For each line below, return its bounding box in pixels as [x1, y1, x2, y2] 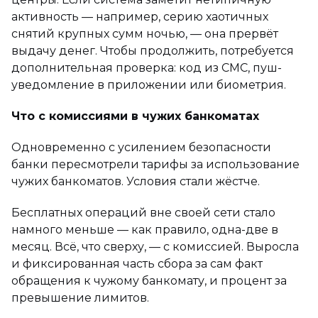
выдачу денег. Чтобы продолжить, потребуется [11, 43, 294, 57]
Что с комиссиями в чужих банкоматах [11, 109, 259, 123]
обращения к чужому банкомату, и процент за [11, 273, 287, 287]
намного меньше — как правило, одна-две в [11, 222, 278, 236]
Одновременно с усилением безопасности [11, 140, 271, 154]
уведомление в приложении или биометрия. [11, 77, 286, 92]
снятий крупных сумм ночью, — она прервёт [11, 26, 278, 40]
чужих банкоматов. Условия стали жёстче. [11, 174, 260, 188]
